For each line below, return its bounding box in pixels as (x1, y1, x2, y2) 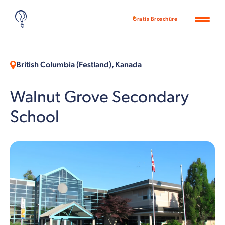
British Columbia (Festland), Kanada (16, 60, 142, 70)
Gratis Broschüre (133, 16, 177, 22)
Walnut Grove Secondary (10, 87, 189, 107)
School (10, 107, 59, 127)
